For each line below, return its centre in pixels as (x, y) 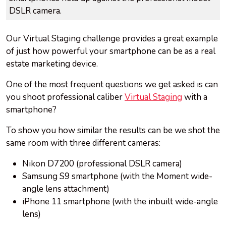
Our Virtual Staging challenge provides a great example (112, 39)
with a (195, 97)
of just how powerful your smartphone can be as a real (111, 51)
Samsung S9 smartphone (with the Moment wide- (117, 177)
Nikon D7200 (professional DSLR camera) (102, 164)
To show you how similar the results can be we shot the (113, 131)
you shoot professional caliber (65, 97)
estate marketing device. (53, 64)
